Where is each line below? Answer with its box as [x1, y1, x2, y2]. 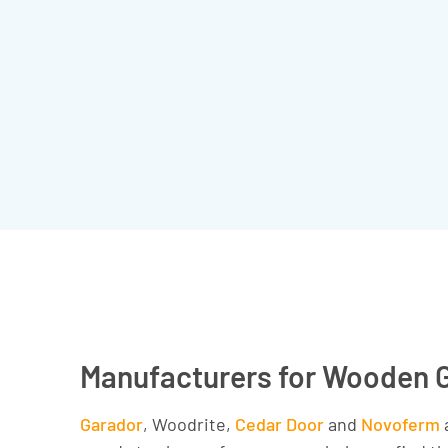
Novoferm [361, 413, 440, 436]
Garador [80, 413, 143, 436]
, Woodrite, [143, 413, 235, 436]
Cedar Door [235, 413, 324, 436]
